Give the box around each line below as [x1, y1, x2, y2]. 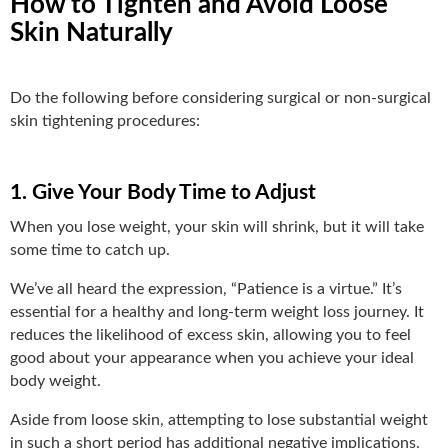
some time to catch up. [10, 241, 170, 258]
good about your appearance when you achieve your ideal [10, 349, 414, 366]
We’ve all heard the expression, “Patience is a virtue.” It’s [10, 280, 402, 297]
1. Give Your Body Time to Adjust [10, 181, 316, 203]
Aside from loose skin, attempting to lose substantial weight [10, 411, 428, 428]
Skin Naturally [10, 19, 173, 46]
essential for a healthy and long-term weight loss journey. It [10, 303, 424, 320]
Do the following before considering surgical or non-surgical [10, 89, 431, 106]
